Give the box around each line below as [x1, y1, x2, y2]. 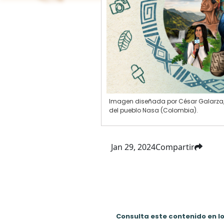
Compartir [155, 141, 194, 152]
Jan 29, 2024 [110, 141, 155, 152]
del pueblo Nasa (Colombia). [108, 106, 198, 114]
